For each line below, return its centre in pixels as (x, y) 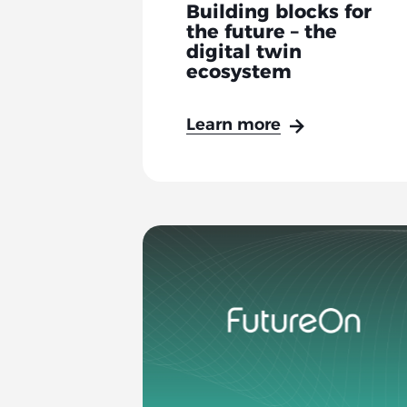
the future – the (261, 34)
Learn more (233, 126)
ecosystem (238, 74)
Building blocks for (278, 14)
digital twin (243, 54)
